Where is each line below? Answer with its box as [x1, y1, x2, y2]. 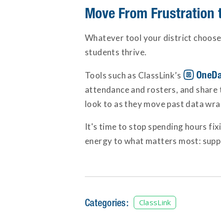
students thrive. [85, 46, 147, 57]
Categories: [85, 197, 129, 209]
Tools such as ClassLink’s [85, 70, 183, 80]
